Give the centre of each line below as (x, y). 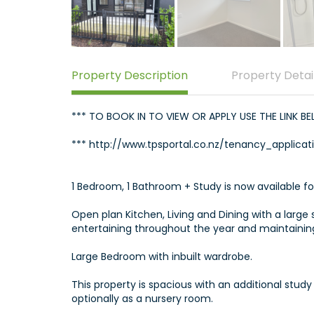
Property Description (130, 75)
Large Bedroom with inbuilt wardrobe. (162, 256)
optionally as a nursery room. (142, 298)
